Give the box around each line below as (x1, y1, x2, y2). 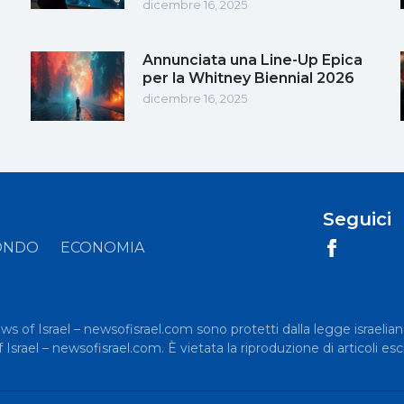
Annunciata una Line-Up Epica (142, 50, 363, 69)
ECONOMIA (60, 238, 144, 256)
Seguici (322, 207, 391, 230)
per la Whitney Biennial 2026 (142, 69, 354, 87)
